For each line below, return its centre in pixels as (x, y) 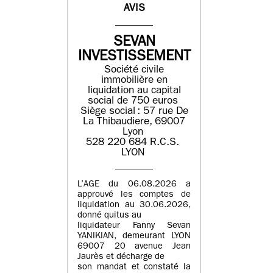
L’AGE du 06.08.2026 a (134, 185)
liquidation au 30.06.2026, (134, 206)
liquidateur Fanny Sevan (134, 227)
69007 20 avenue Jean (134, 247)
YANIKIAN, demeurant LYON (134, 237)
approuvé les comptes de (134, 196)
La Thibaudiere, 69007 (134, 122)
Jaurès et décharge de (121, 258)
